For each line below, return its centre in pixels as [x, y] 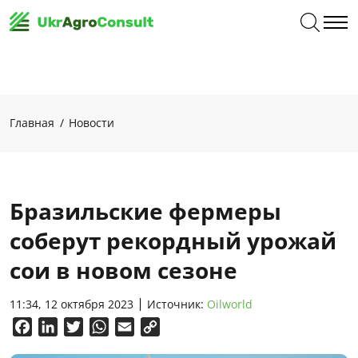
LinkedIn [83, 327]
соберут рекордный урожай [173, 241]
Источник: [177, 304]
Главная [32, 123]
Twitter [104, 327]
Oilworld [230, 304]
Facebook [61, 327]
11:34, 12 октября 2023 [72, 304]
